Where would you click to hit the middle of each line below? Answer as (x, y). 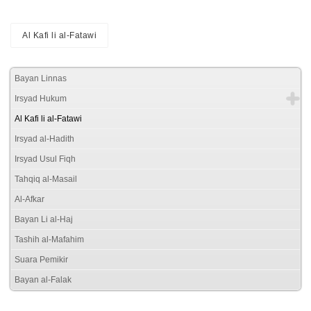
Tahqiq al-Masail (46, 179)
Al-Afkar (30, 200)
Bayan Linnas (41, 79)
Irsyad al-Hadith (44, 139)
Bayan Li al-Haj (44, 220)
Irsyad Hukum (41, 99)
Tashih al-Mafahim (49, 240)
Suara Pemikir (41, 260)
